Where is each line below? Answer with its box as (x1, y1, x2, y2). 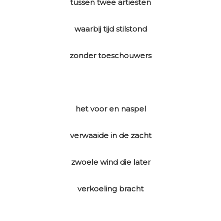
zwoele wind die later (71, 157, 150, 167)
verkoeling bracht (77, 184, 144, 194)
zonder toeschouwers (70, 51, 151, 61)
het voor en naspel (75, 104, 146, 114)
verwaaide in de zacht (70, 131, 151, 141)
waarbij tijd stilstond (74, 24, 147, 34)
